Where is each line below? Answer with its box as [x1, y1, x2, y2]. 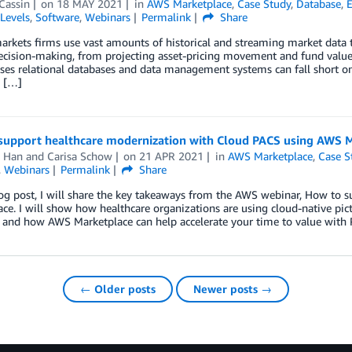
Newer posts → [193, 282, 272, 296]
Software [35, 10, 79, 24]
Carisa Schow [46, 149, 112, 163]
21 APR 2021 [139, 149, 204, 163]
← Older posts [80, 282, 156, 296]
